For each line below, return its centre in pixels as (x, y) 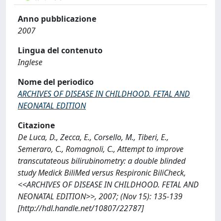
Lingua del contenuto (60, 50)
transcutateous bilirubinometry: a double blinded (102, 161)
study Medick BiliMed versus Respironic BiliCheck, (102, 173)
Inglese (30, 62)
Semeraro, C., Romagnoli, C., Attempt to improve (101, 149)
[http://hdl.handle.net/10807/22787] (81, 208)
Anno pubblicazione (57, 19)
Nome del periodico (56, 82)
